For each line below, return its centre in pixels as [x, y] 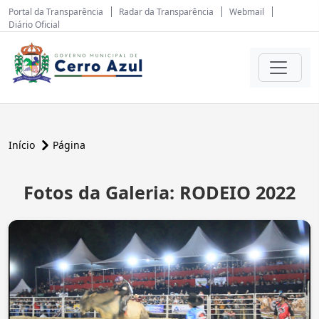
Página [69, 145]
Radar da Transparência [166, 12]
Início [23, 145]
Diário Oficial [34, 25]
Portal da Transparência [56, 12]
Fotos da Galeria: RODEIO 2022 [159, 192]
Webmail [247, 12]
